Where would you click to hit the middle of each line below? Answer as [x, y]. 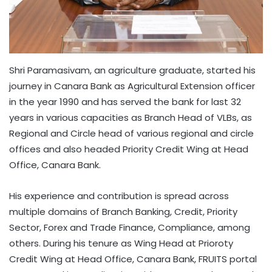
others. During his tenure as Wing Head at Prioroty [121, 243]
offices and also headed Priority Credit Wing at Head [129, 149]
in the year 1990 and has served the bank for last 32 [125, 102]
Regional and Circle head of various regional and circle [131, 134]
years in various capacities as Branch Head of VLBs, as [131, 118]
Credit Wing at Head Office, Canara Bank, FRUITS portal [133, 259]
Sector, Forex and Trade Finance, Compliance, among [130, 228]
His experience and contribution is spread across [119, 196]
